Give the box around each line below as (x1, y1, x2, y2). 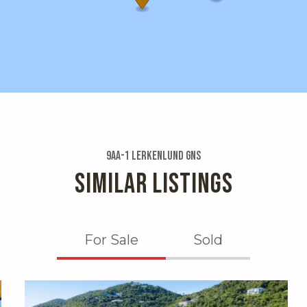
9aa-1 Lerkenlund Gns (106, 148, 201, 163)
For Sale (84, 231, 138, 248)
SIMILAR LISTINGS (74, 167, 233, 201)
